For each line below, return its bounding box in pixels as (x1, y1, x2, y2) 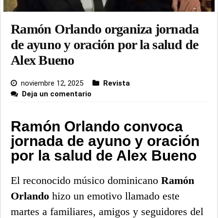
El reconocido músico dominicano (11, 174, 162, 187)
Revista (103, 79, 130, 88)
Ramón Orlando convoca (11, 118, 183, 135)
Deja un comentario (22, 90, 92, 99)
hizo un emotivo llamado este (49, 190, 180, 202)
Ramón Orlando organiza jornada (11, 21, 199, 37)
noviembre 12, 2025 (21, 79, 84, 88)
